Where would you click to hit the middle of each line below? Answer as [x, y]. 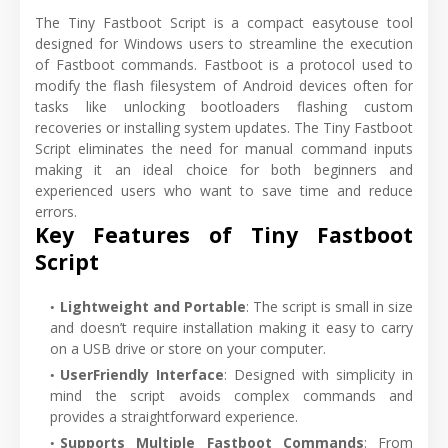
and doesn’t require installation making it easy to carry [231, 327]
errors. [56, 211]
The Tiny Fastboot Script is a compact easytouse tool [224, 22]
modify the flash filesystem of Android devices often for [224, 85]
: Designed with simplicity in [318, 374]
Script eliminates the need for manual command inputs [224, 148]
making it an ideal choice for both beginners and [224, 169]
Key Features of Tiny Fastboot [224, 234]
